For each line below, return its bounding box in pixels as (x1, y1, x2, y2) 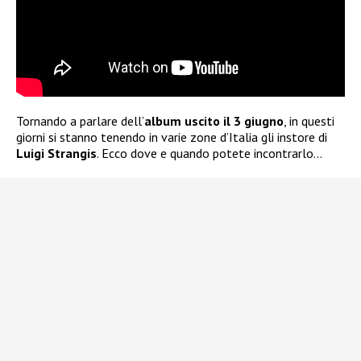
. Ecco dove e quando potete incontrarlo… (97, 144, 322, 161)
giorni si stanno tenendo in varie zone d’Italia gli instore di (16, 128, 327, 145)
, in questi (284, 112, 334, 129)
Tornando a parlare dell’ (16, 112, 144, 129)
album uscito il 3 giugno (144, 112, 284, 129)
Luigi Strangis (16, 144, 97, 161)
